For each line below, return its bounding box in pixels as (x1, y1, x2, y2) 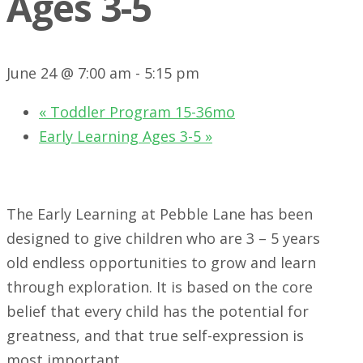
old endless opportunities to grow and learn (6, 253, 316, 273)
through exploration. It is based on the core (6, 277, 313, 297)
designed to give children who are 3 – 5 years (6, 228, 320, 249)
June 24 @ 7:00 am (6, 63, 131, 83)
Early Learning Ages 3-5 (39, 126, 205, 147)
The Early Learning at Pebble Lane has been (6, 204, 313, 224)
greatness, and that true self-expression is (6, 326, 304, 346)
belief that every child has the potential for (6, 301, 309, 322)
